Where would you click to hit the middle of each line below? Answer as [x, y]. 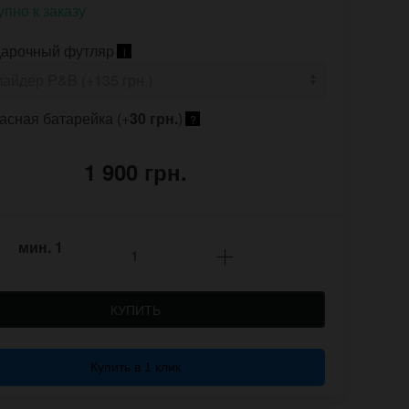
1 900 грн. [135, 172]
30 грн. [154, 119]
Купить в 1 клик [135, 367]
